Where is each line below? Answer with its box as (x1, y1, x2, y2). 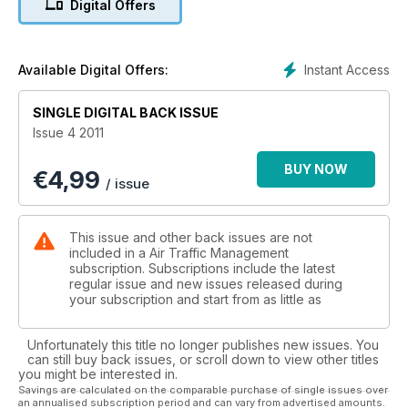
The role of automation (135, 41, 273, 57)
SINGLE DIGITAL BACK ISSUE (33, 105, 219, 121)
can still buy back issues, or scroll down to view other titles (27, 352, 379, 368)
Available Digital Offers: (18, 62, 168, 78)
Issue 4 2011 (33, 125, 104, 141)
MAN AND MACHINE (143, 23, 265, 39)
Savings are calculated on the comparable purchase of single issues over (18, 383, 388, 397)
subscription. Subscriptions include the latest (69, 260, 335, 277)
